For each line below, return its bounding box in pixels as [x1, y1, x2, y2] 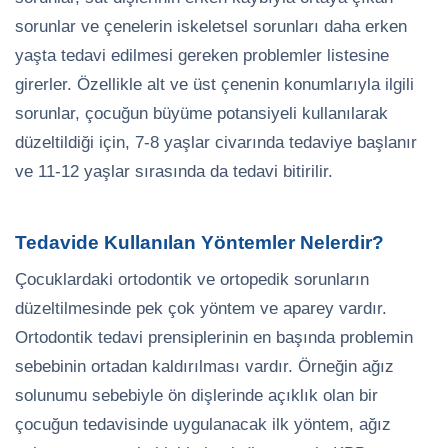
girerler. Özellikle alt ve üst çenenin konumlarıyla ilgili [15, 75, 414, 93]
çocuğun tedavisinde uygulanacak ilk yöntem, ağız [15, 415, 391, 433]
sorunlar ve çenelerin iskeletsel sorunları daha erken [15, 17, 407, 35]
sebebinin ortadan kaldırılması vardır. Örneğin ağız [15, 357, 394, 375]
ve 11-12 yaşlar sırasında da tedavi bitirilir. [15, 162, 333, 180]
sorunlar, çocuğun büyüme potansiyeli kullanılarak [15, 104, 388, 122]
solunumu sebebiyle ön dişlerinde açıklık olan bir [15, 386, 378, 404]
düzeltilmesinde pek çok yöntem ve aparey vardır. [15, 299, 387, 317]
